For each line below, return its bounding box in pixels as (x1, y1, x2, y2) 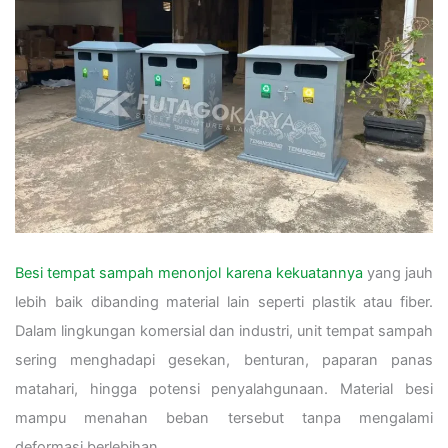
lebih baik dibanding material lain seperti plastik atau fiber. (15, 292, 433, 311)
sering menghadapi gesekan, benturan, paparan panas (15, 350, 433, 369)
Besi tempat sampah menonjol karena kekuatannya (15, 263, 363, 282)
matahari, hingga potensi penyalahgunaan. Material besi (15, 379, 433, 398)
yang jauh (362, 263, 434, 282)
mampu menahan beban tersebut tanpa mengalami (15, 408, 433, 427)
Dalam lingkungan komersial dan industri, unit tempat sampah (15, 321, 433, 340)
